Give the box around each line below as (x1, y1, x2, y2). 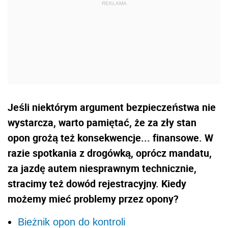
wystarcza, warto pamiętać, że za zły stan (8, 116, 196, 130)
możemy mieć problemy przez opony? (8, 192, 179, 206)
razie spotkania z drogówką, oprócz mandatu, (8, 146, 212, 160)
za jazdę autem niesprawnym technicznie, (8, 161, 196, 176)
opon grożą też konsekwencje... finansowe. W (8, 131, 213, 145)
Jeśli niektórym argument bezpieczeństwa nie (8, 100, 216, 115)
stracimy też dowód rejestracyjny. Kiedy (8, 177, 186, 191)
